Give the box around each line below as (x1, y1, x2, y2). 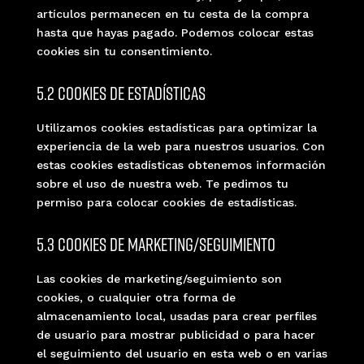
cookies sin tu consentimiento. (36, 44, 212, 58)
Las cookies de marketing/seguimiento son (36, 271, 282, 285)
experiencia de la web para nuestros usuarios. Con (36, 139, 325, 153)
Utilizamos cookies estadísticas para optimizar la (36, 120, 317, 134)
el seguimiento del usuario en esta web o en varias (36, 346, 327, 360)
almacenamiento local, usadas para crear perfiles (36, 309, 317, 323)
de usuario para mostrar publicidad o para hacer (36, 327, 315, 341)
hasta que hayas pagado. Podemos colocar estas (36, 25, 314, 39)
